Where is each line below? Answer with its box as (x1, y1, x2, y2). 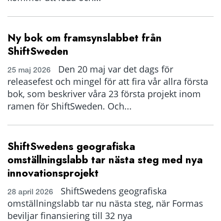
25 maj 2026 (7, 65, 51, 74)
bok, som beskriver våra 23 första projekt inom (7, 88, 201, 100)
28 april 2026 (7, 187, 53, 196)
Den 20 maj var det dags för (56, 63, 173, 75)
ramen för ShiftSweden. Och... (7, 100, 132, 112)
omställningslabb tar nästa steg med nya (7, 152, 203, 167)
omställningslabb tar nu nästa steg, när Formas (7, 197, 203, 209)
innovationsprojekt (7, 166, 99, 181)
